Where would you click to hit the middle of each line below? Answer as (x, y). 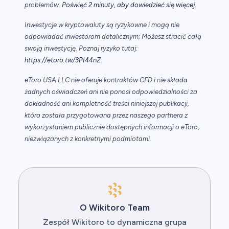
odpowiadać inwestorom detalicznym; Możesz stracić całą (113, 37)
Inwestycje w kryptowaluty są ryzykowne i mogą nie (102, 25)
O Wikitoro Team (114, 208)
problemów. (43, 5)
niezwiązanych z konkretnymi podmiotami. (88, 139)
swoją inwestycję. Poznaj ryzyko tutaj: (81, 49)
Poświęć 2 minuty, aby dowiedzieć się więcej (128, 5)
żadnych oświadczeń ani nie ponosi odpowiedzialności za (111, 92)
